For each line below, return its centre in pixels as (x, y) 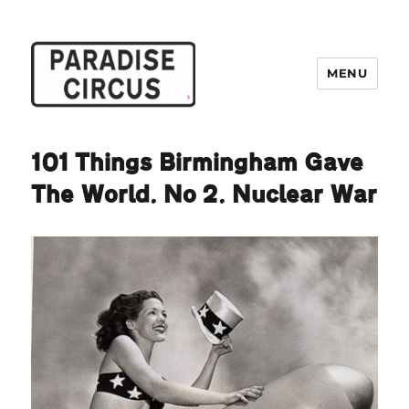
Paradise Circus (106, 134)
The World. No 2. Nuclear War (204, 194)
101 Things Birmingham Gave (198, 163)
